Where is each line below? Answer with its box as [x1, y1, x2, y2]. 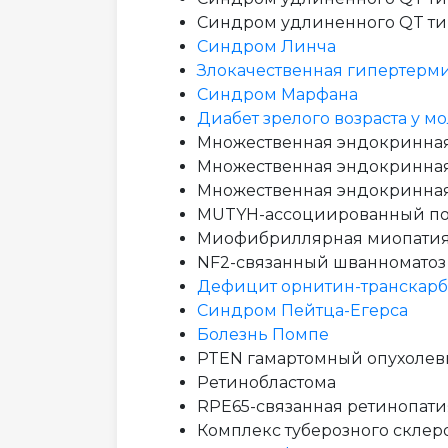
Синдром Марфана [197, 85, 358, 105]
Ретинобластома [197, 373, 336, 393]
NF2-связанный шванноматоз [197, 253, 446, 273]
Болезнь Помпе [197, 325, 329, 345]
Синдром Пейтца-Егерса [197, 301, 408, 321]
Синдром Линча [197, 37, 336, 57]
